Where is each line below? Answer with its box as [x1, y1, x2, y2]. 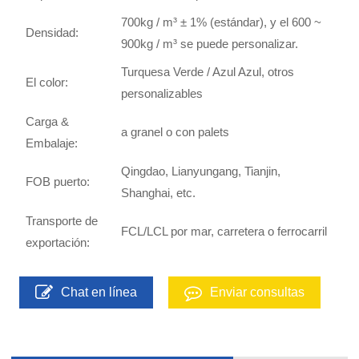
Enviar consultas [210, 284, 305, 299]
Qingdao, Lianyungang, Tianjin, [121, 163, 281, 178]
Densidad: [26, 25, 79, 39]
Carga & [26, 114, 70, 128]
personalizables [121, 86, 204, 100]
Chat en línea [61, 284, 138, 299]
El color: [26, 75, 69, 89]
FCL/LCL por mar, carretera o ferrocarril [121, 224, 328, 238]
